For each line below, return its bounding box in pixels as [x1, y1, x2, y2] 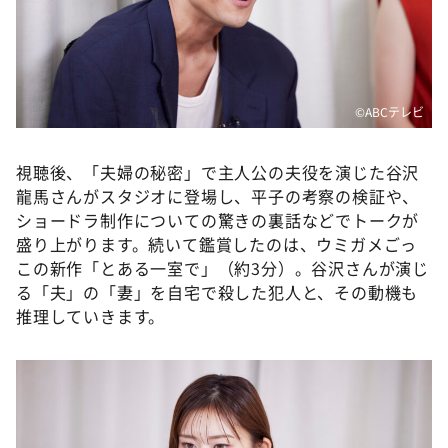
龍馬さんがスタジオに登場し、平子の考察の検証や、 [16, 184, 420, 208]
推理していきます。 [16, 304, 166, 328]
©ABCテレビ [355, 103, 424, 120]
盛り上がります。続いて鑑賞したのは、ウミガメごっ [16, 232, 418, 256]
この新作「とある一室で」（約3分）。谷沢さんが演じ [16, 256, 429, 280]
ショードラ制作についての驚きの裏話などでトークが [16, 208, 420, 232]
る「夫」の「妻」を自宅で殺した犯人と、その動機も [16, 280, 419, 304]
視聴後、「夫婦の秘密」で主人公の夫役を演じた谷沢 [16, 160, 420, 184]
